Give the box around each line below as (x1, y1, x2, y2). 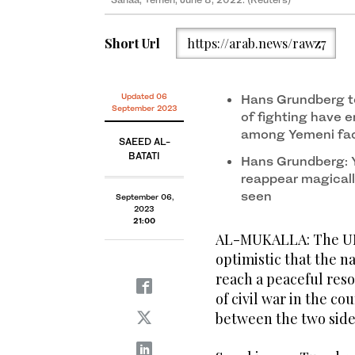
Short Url (105, 34, 160, 52)
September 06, (115, 192, 174, 202)
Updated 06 (121, 91, 167, 101)
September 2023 (111, 103, 177, 113)
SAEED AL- (118, 136, 170, 148)
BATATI (128, 150, 160, 162)
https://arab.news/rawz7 (186, 34, 326, 52)
